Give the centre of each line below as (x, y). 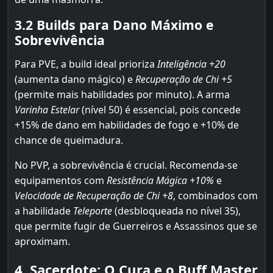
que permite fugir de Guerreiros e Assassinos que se (136, 226)
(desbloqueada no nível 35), (176, 211)
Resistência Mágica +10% (160, 180)
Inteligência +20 (191, 64)
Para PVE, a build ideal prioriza (86, 64)
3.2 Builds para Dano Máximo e (114, 25)
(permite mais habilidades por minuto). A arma (122, 94)
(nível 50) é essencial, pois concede (160, 110)
